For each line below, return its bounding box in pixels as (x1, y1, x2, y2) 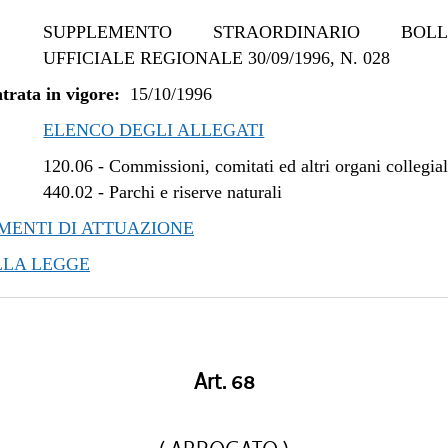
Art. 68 (193, 368, 255, 396)
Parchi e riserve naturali (109, 182, 283, 202)
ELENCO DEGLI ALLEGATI (43, 120, 265, 140)
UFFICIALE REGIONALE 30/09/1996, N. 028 (43, 48, 391, 68)
